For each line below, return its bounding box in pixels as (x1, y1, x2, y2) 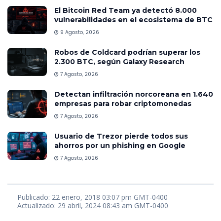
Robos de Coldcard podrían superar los (54, 47, 200, 57)
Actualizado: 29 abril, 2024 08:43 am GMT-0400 (17, 201, 168, 211)
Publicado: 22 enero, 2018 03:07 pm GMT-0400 (17, 192, 168, 202)
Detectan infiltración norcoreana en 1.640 (54, 89, 213, 99)
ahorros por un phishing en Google (54, 141, 185, 150)
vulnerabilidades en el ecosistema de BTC (54, 15, 213, 24)
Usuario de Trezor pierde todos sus (54, 131, 188, 141)
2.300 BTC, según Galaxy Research (54, 57, 184, 66)
